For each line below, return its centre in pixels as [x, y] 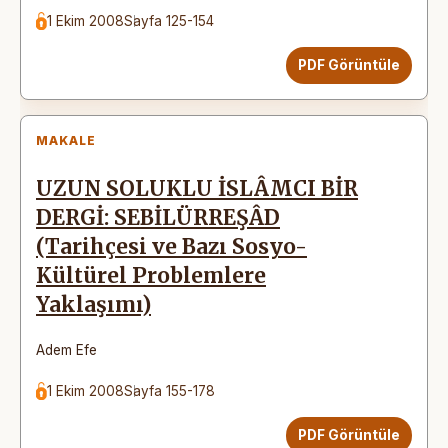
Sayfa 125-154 [169, 20]
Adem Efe [66, 349]
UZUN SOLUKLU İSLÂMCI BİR [197, 188]
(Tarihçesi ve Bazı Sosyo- [171, 246]
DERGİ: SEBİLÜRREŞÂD [158, 217]
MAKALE [66, 140]
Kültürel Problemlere [151, 275]
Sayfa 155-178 [170, 390]
